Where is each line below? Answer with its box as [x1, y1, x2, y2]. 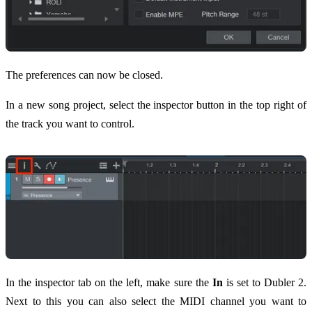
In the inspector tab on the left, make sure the [6, 276, 212, 289]
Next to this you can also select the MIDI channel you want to [6, 295, 306, 308]
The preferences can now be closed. [6, 68, 163, 81]
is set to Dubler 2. [222, 276, 307, 289]
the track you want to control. [6, 117, 134, 130]
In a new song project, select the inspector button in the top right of [6, 98, 306, 111]
